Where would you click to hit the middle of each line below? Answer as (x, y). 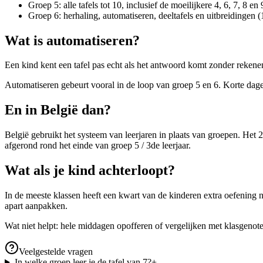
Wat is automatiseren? (72, 40)
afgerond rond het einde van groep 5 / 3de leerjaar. (98, 146)
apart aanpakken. (36, 206)
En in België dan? (58, 110)
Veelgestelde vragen (56, 252)
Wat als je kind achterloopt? (90, 171)
